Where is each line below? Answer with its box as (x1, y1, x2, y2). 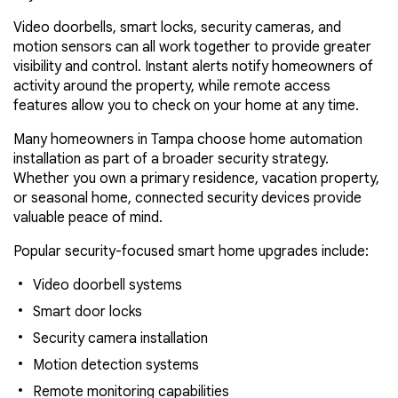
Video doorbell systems (33, 275, 182, 294)
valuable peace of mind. (13, 208, 163, 227)
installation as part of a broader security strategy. (13, 149, 329, 168)
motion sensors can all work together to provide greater (13, 37, 371, 56)
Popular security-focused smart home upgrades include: (13, 242, 369, 260)
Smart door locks (33, 302, 142, 321)
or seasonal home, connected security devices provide (13, 188, 362, 207)
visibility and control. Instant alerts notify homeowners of (13, 57, 373, 76)
